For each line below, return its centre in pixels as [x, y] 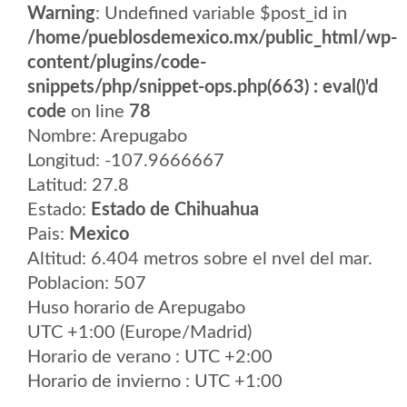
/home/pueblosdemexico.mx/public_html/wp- [212, 38]
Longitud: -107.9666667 [126, 161]
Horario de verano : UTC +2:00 [150, 357]
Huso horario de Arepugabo [136, 308]
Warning [61, 14]
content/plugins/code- [117, 63]
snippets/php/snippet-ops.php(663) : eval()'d [203, 87]
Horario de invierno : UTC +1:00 [155, 382]
